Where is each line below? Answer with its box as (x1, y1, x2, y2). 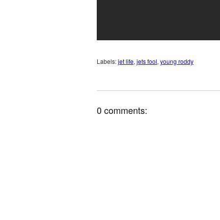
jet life (118, 57, 134, 65)
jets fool (137, 57, 157, 65)
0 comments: (97, 104, 147, 116)
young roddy (160, 57, 193, 65)
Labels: (97, 57, 118, 65)
